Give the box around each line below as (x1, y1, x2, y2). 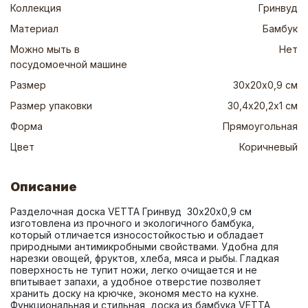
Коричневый (239, 141, 298, 153)
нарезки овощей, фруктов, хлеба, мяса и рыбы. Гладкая (10, 252, 279, 264)
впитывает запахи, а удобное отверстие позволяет (10, 276, 261, 287)
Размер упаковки (10, 100, 92, 111)
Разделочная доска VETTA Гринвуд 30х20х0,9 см (10, 206, 252, 217)
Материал (10, 23, 58, 34)
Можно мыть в (10, 43, 80, 55)
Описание (10, 179, 77, 194)
